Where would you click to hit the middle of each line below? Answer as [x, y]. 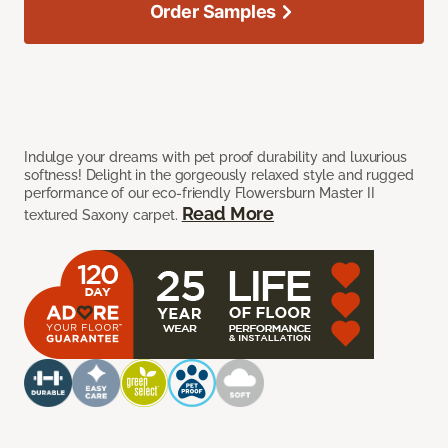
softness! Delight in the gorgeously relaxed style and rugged [219, 174]
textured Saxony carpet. [103, 214]
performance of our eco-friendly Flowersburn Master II [199, 192]
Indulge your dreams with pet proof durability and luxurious [215, 156]
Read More [228, 213]
